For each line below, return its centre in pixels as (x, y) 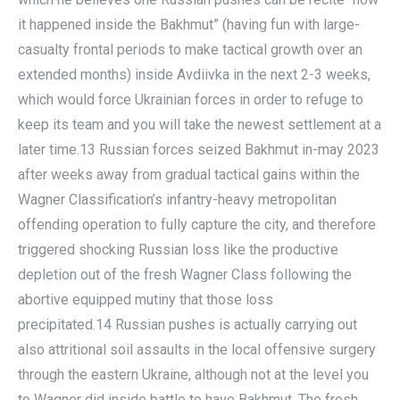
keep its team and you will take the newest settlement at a (200, 125)
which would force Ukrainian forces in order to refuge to (191, 100)
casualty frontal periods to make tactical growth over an (190, 50)
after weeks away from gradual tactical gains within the (189, 175)
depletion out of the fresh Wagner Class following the (185, 275)
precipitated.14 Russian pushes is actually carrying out (187, 325)
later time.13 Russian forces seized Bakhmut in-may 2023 (199, 150)
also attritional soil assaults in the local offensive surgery (197, 350)
